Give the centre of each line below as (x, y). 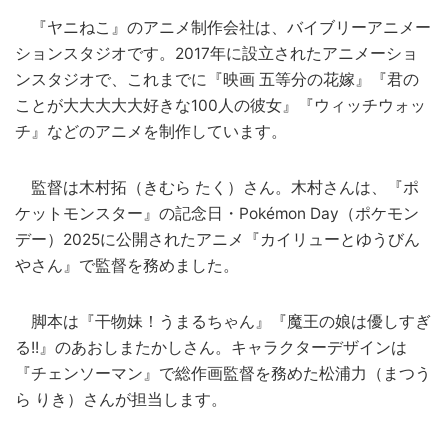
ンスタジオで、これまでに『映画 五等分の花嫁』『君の (217, 79)
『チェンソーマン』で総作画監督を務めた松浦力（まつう (223, 373)
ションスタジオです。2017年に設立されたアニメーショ (216, 53)
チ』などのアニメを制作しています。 (151, 131)
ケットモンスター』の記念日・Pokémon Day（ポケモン (217, 213)
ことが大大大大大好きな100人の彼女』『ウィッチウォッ (220, 105)
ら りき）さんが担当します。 (121, 399)
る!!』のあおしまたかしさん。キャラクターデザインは (211, 347)
